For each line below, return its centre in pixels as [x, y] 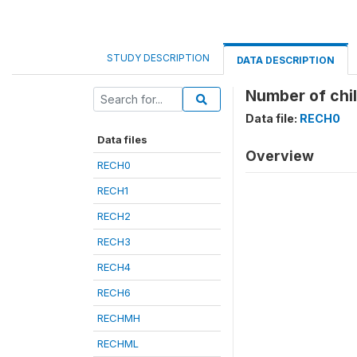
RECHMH [119, 318]
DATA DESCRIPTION [286, 60]
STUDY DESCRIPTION [158, 58]
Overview [280, 156]
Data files [122, 139]
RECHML [118, 343]
